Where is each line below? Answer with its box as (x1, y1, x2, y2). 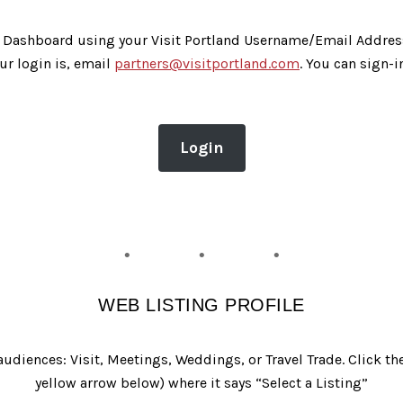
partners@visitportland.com (114, 54, 300, 72)
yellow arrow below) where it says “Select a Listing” (35, 373, 368, 391)
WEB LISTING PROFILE (98, 294, 305, 315)
